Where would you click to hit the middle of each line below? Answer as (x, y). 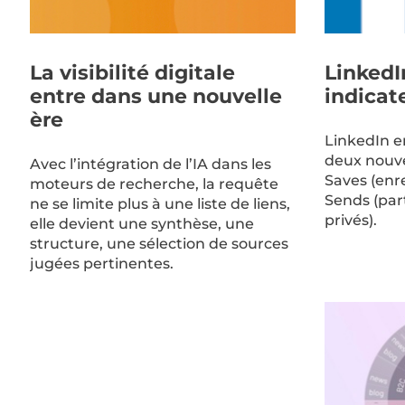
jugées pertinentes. (101, 263)
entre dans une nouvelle (155, 97)
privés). (350, 220)
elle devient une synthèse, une (141, 223)
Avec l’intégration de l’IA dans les (150, 164)
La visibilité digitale (132, 73)
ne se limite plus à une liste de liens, (160, 203)
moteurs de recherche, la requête (154, 184)
